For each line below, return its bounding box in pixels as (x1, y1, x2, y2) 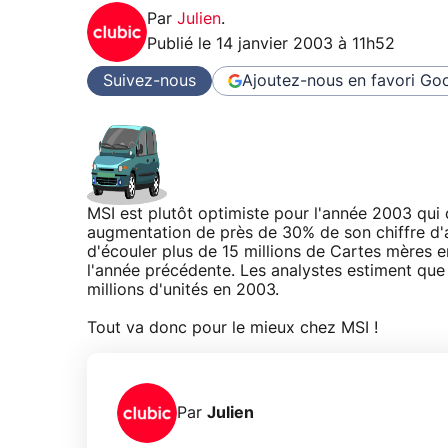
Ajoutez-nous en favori (242, 72, 415, 89)
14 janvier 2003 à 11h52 (216, 36, 395, 53)
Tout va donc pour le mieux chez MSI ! (87, 320, 378, 337)
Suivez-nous (103, 72, 196, 89)
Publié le (147, 36, 216, 53)
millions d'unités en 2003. (87, 282, 279, 299)
